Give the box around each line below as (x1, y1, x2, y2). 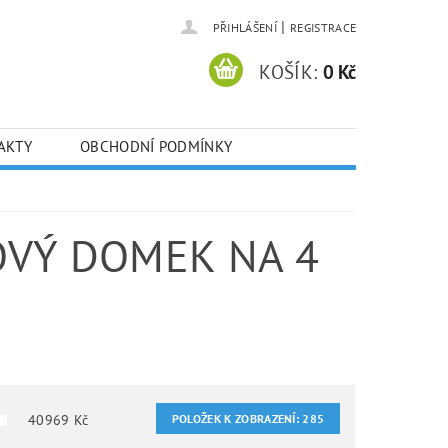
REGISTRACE (289, 20, 357, 35)
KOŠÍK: (259, 59, 318, 84)
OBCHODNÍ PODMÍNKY (79, 137, 233, 156)
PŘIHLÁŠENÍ (212, 20, 277, 35)
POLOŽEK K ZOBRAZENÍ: (171, 411, 303, 426)
